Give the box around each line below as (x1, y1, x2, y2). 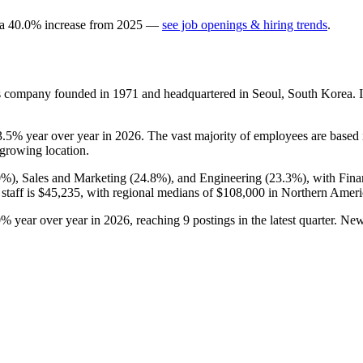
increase (45, 17, 86, 32)
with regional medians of (83, 185, 216, 199)
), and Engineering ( (167, 170, 269, 185)
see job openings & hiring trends (162, 17, 327, 32)
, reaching (130, 212, 183, 227)
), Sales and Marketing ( (11, 170, 134, 185)
